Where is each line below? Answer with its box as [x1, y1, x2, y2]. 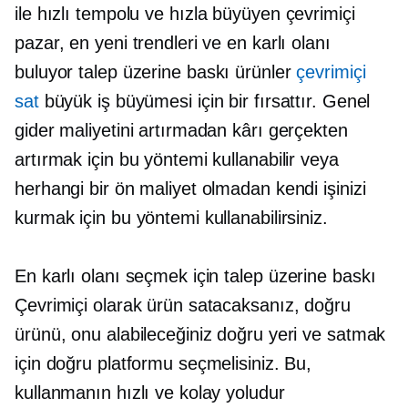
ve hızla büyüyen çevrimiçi [139, 4, 355, 24]
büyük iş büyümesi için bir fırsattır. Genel [38, 91, 371, 111]
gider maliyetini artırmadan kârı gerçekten [15, 120, 348, 140]
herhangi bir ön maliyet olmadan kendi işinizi [15, 178, 366, 199]
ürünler [229, 62, 297, 82]
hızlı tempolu [36, 4, 140, 24]
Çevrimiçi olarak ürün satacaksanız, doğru [15, 295, 351, 315]
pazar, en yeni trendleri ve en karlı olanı [15, 33, 331, 53]
